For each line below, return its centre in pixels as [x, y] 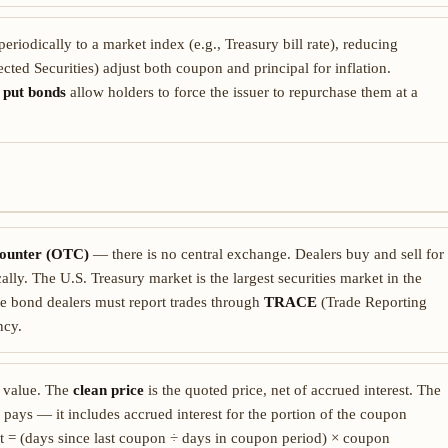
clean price [108, 390]
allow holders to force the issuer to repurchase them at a [242, 92]
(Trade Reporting [372, 302]
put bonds [34, 92]
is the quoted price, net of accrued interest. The [292, 390]
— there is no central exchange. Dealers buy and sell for [266, 254]
